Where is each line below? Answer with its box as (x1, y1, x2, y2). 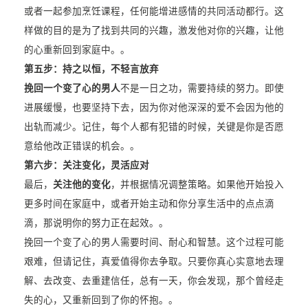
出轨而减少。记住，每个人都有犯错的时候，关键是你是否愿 (23, 122, 284, 133)
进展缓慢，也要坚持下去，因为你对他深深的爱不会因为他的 (23, 102, 284, 113)
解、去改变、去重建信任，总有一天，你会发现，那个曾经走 (23, 276, 284, 287)
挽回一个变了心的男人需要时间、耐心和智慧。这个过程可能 (23, 237, 284, 248)
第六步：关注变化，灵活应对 (23, 160, 149, 171)
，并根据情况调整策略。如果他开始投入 (110, 179, 284, 190)
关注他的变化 (52, 179, 111, 190)
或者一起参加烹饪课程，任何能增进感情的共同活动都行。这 (23, 6, 284, 17)
